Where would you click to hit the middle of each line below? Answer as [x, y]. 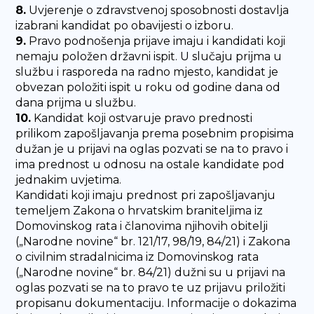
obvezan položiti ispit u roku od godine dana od [148, 87]
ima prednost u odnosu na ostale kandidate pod [150, 164]
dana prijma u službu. [76, 103]
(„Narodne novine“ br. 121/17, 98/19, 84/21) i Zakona [153, 241]
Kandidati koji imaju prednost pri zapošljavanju [146, 195]
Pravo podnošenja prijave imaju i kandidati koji [156, 41]
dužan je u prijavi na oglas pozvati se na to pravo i [152, 149]
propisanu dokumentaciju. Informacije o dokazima [156, 303]
